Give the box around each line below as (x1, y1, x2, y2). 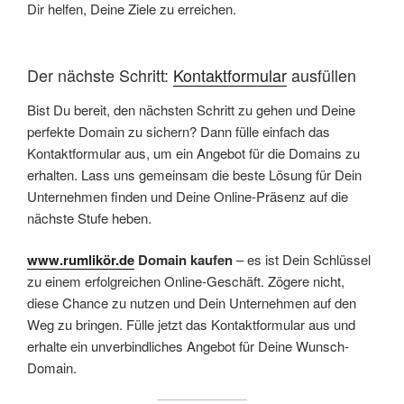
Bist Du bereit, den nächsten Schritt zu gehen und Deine (27, 99, 355, 119)
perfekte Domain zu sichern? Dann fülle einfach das (27, 121, 330, 141)
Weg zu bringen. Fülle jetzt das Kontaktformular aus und (27, 315, 355, 335)
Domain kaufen (134, 250, 233, 271)
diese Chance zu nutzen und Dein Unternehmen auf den (27, 293, 356, 313)
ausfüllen (287, 63, 356, 87)
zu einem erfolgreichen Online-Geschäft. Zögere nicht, (27, 271, 344, 291)
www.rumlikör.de (27, 250, 134, 271)
